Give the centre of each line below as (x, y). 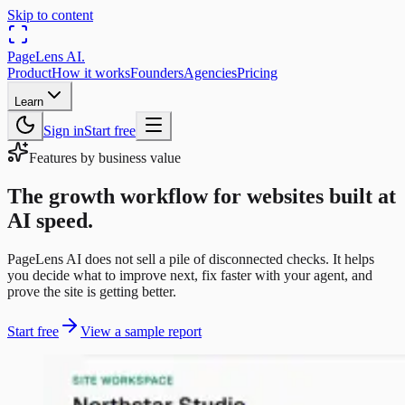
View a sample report (141, 331)
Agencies (210, 73)
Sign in (64, 131)
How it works (91, 73)
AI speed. (50, 220)
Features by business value (105, 158)
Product (29, 73)
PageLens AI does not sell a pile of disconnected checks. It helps (191, 259)
